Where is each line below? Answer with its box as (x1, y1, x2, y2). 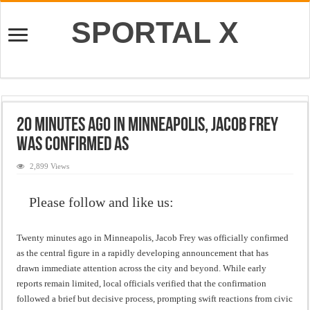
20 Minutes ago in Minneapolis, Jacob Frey (17, 116, 279, 136)
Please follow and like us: (29, 194, 174, 210)
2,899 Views (30, 162, 70, 170)
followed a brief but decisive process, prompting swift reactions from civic (17, 293, 293, 304)
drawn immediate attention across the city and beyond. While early (17, 263, 267, 273)
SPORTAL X (71, 16, 239, 49)
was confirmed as (17, 136, 129, 155)
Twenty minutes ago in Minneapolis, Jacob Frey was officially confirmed (17, 232, 289, 243)
